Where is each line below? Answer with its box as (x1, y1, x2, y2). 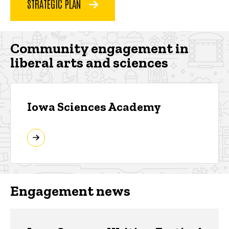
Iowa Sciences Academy (27, 99, 161, 114)
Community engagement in (10, 39, 189, 57)
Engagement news (10, 182, 130, 199)
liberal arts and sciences (10, 54, 168, 71)
